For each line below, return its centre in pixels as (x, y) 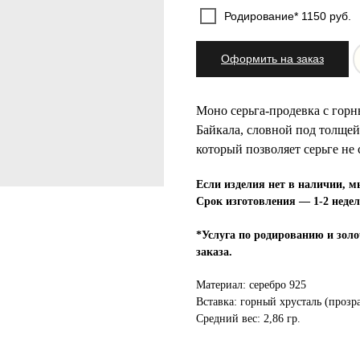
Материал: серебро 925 (251, 284)
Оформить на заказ (272, 59)
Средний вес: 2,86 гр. (248, 318)
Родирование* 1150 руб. (288, 16)
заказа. (214, 252)
